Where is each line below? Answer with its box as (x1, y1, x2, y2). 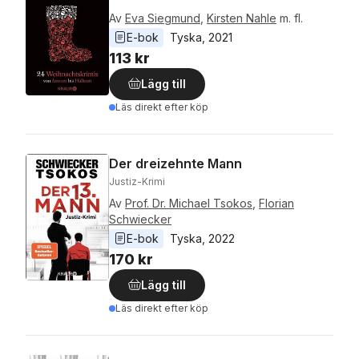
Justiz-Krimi (109, 175, 165, 188)
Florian (259, 196, 294, 210)
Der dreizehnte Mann (109, 155, 242, 171)
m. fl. (280, 10, 303, 25)
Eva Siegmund (125, 10, 200, 25)
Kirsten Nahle (207, 10, 276, 25)
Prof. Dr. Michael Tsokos (125, 196, 252, 210)
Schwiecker (109, 212, 171, 226)
